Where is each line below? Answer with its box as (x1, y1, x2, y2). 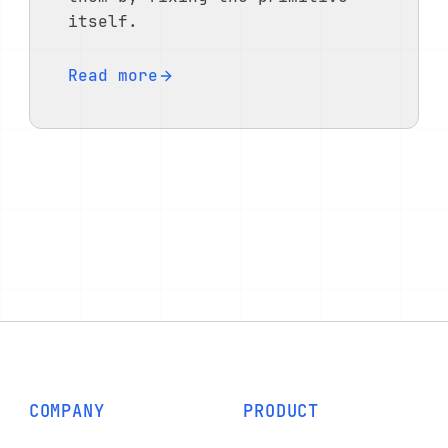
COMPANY (28, 400, 105, 423)
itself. (68, 11, 139, 33)
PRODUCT (243, 400, 320, 423)
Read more (68, 65, 159, 87)
